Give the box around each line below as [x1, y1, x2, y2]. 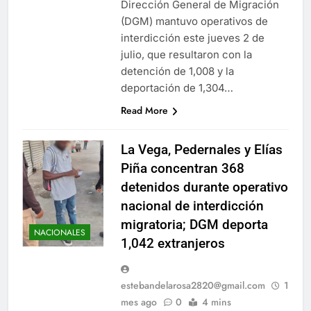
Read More [121, 103, 168, 117]
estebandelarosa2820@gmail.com [121, 278, 265, 292]
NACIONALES [34, 226, 85, 239]
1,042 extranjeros [121, 235, 225, 251]
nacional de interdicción [121, 198, 264, 214]
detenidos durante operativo [121, 179, 288, 195]
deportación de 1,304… [121, 81, 233, 94]
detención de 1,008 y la [121, 65, 234, 78]
